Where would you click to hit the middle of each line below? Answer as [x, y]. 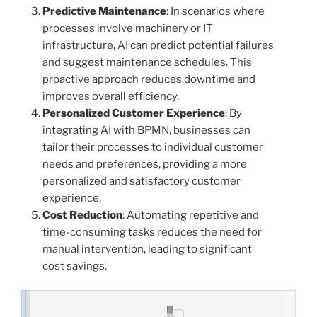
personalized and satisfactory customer [142, 181]
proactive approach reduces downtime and [149, 79]
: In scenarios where [215, 11]
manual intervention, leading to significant [147, 249]
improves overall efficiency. [111, 96]
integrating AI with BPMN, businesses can [146, 130]
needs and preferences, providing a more [145, 164]
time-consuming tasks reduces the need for [152, 232]
